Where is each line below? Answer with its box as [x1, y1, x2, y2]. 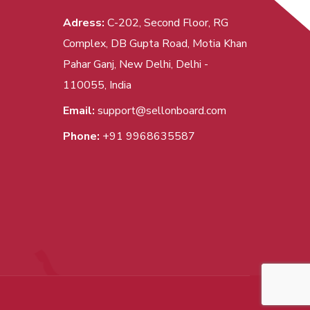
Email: [63, 102, 95, 118]
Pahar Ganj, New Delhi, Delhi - [63, 56, 208, 72]
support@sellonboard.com [98, 102, 226, 118]
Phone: [63, 128, 100, 144]
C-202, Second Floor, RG [104, 15, 228, 30]
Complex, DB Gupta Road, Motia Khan [63, 35, 247, 51]
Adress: [63, 15, 104, 30]
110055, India [63, 77, 131, 93]
